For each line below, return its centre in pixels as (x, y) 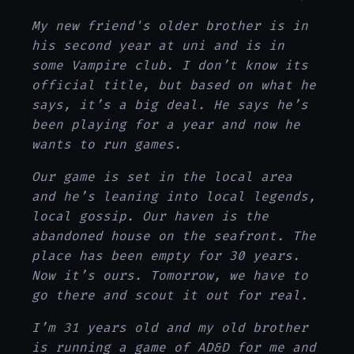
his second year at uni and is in (158, 46)
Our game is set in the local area (162, 177)
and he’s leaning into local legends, (174, 197)
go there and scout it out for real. (170, 296)
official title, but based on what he (174, 85)
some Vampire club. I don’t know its (170, 66)
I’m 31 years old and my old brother (170, 328)
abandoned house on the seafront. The (174, 236)
